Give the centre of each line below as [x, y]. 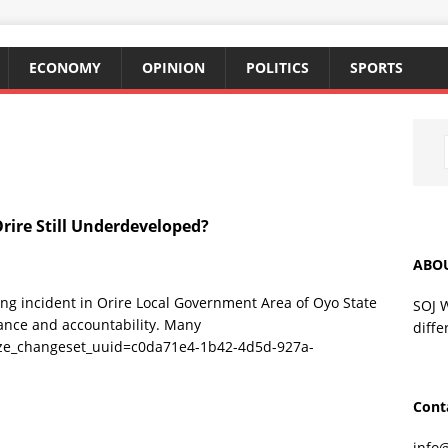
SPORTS [376, 67]
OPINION [173, 67]
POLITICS [277, 67]
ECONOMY [65, 67]
